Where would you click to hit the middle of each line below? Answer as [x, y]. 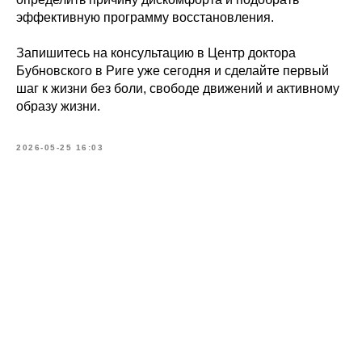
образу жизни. [58, 106]
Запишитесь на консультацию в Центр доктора [156, 53]
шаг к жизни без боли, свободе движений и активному [178, 88]
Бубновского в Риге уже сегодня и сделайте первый [173, 71]
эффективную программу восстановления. [145, 17]
